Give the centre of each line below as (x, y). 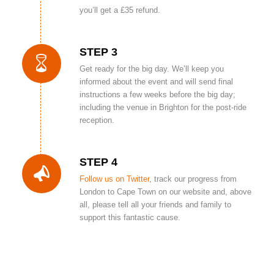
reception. (97, 120)
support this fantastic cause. (130, 218)
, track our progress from (193, 179)
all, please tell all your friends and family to (155, 205)
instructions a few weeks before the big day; (157, 94)
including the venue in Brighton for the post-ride (163, 107)
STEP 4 (98, 162)
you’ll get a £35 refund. (120, 10)
